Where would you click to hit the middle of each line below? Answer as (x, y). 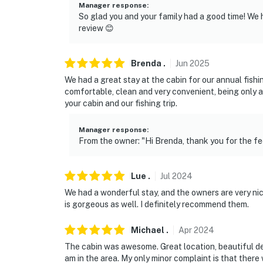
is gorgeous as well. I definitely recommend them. (157, 205)
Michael (148, 230)
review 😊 (96, 28)
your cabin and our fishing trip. (121, 104)
